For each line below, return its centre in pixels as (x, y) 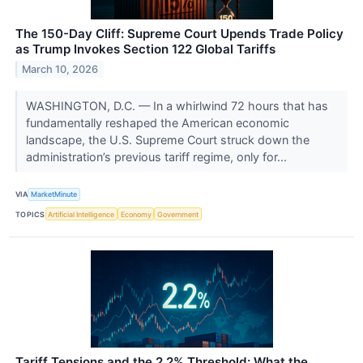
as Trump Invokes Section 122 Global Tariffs (145, 49)
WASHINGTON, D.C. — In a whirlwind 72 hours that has (177, 105)
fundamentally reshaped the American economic (157, 122)
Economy (136, 214)
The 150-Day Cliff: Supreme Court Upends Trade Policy (179, 33)
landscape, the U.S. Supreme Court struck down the (167, 139)
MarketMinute (54, 194)
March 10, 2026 (60, 69)
